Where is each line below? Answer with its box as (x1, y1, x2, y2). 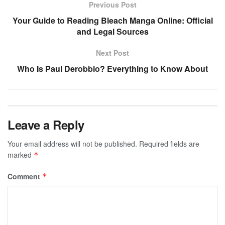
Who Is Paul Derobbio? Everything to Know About (17, 63, 208, 75)
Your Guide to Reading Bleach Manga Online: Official (12, 15, 213, 27)
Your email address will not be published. (8, 139, 137, 149)
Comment (8, 171, 42, 182)
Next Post (96, 48, 129, 58)
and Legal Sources (76, 26, 149, 38)
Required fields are (139, 139, 199, 149)
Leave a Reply (8, 116, 84, 134)
